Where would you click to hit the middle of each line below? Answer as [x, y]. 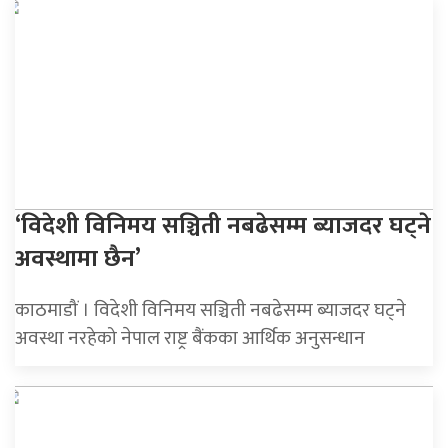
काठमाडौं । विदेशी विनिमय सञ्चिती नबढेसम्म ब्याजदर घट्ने [210, 309]
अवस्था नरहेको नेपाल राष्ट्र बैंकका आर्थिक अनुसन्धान [190, 337]
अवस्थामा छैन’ [78, 258]
